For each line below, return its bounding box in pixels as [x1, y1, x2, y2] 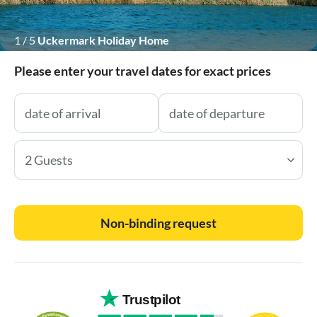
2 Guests [25, 151, 73, 168]
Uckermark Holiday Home [38, 33, 169, 47]
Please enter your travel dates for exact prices [14, 62, 271, 79]
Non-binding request [100, 214, 217, 231]
